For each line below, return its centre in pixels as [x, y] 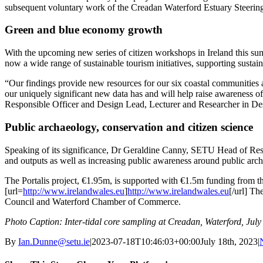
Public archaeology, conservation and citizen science [129, 127]
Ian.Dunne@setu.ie [54, 241]
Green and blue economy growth [84, 30]
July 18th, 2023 [229, 241]
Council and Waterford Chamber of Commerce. [93, 201]
